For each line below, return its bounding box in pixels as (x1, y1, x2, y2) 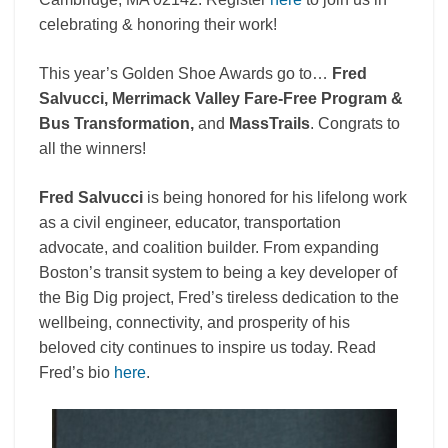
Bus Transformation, (39, 115, 194, 132)
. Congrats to (310, 115, 400, 132)
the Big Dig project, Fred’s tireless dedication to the (39, 289, 399, 306)
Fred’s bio (39, 364, 114, 381)
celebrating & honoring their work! (39, 16, 277, 33)
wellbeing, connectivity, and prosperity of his (39, 314, 350, 331)
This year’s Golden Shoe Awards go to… (39, 65, 332, 82)
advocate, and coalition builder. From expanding (39, 239, 379, 256)
